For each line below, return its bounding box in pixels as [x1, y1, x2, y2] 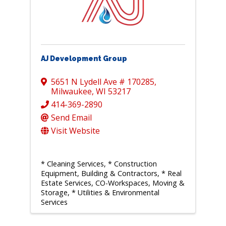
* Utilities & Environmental [71, 188, 159, 198]
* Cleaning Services [40, 159, 104, 169]
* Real [161, 168, 182, 179]
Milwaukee [50, 86, 92, 97]
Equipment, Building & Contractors [40, 168, 157, 179]
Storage [40, 188, 68, 198]
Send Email [50, 112, 92, 124]
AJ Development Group [40, 54, 127, 63]
